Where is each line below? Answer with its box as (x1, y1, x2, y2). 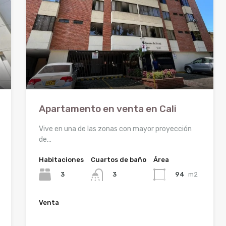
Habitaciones (39, 156, 84, 164)
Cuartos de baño (91, 156, 147, 164)
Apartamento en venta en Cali (39, 103, 177, 115)
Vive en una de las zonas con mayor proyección (39, 125, 192, 134)
